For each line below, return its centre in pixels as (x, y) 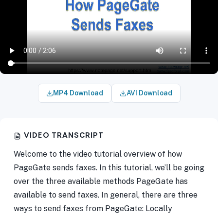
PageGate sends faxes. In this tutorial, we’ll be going (109, 168)
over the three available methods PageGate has (101, 181)
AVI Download (149, 93)
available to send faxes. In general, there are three (106, 195)
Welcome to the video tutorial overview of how (98, 154)
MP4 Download (78, 93)
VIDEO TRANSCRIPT (64, 135)
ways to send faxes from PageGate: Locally (93, 209)
